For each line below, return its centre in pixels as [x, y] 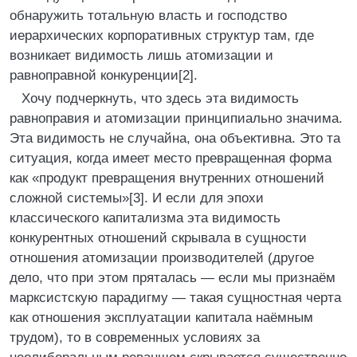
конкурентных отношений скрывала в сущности [158, 238]
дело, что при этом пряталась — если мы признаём [173, 278]
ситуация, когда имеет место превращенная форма [171, 158]
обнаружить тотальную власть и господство [148, 16]
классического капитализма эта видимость [145, 218]
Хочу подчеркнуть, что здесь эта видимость [160, 98]
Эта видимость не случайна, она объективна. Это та [175, 138]
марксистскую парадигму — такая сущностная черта [175, 298]
